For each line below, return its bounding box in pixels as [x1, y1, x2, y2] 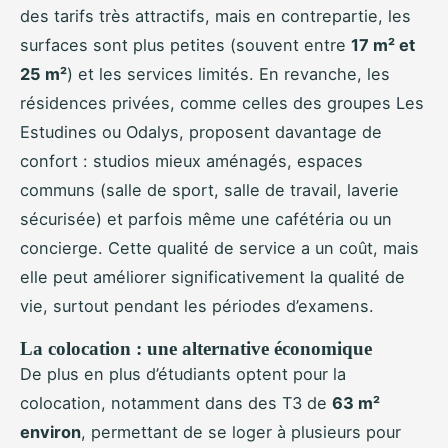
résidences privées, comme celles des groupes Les [20, 93, 424, 114]
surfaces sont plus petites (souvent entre [20, 35, 351, 56]
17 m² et [351, 35, 415, 56]
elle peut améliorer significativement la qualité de [20, 267, 405, 288]
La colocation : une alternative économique [20, 338, 372, 360]
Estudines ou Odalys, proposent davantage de [20, 122, 382, 143]
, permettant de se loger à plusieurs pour [81, 422, 401, 443]
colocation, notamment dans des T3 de [20, 393, 332, 414]
